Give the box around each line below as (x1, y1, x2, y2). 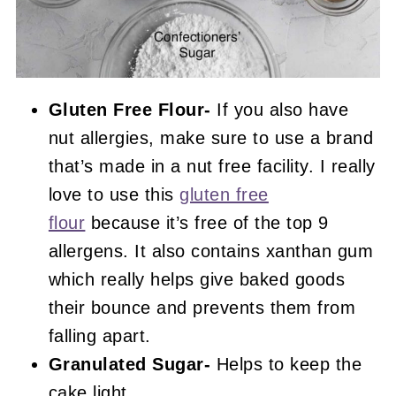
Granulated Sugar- (48, 354, 217, 374)
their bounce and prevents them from (48, 297, 356, 317)
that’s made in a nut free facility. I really (48, 156, 376, 176)
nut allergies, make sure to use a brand (48, 127, 374, 148)
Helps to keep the (216, 354, 362, 374)
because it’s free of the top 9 (85, 212, 329, 232)
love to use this (48, 184, 180, 204)
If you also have (210, 99, 349, 119)
